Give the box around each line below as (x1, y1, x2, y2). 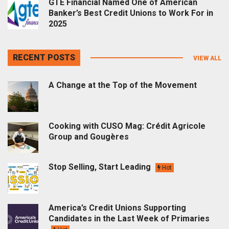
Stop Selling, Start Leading (49, 162, 153, 172)
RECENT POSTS (13, 52, 75, 62)
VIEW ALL (193, 54, 221, 62)
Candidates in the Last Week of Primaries (49, 213, 210, 223)
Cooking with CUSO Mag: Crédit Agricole (49, 121, 205, 131)
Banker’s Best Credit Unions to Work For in (49, 8, 213, 18)
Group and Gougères (49, 131, 129, 142)
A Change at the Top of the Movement (49, 80, 197, 90)
